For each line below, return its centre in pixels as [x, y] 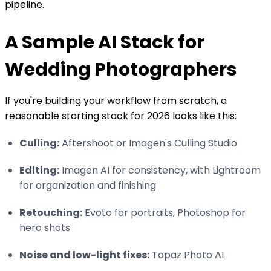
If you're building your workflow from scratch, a [116, 100]
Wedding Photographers [121, 69]
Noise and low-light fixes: [84, 255]
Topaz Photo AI [187, 255]
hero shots [45, 227]
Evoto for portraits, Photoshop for [164, 212]
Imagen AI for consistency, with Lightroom [160, 170]
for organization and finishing [88, 185]
